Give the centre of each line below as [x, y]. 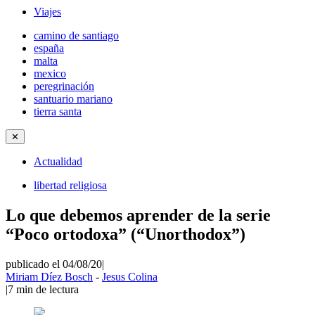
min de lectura [47, 289]
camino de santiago [76, 36]
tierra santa [58, 111]
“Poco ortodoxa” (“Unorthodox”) [126, 234]
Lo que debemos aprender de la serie [138, 215]
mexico [50, 73]
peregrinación [64, 86]
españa [49, 48]
